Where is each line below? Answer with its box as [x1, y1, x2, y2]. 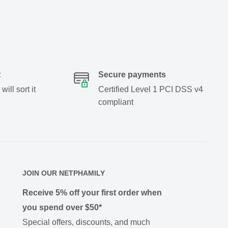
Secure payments [98, 70, 166, 79]
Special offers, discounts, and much [22, 217, 150, 226]
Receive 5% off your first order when [22, 188, 162, 197]
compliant [98, 98, 133, 106]
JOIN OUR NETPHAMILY [22, 169, 105, 177]
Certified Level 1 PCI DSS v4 [98, 85, 203, 94]
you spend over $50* [22, 203, 102, 212]
